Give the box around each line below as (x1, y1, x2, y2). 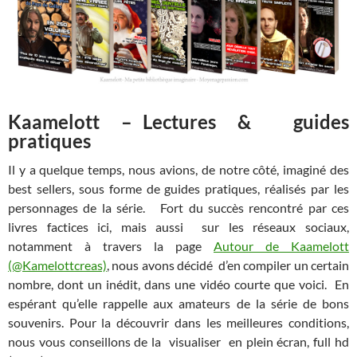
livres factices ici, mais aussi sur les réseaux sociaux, (8, 218, 349, 234)
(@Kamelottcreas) (8, 257, 107, 273)
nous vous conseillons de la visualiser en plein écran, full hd (8, 333, 349, 349)
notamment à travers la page (8, 237, 214, 253)
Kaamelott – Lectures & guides (8, 109, 349, 133)
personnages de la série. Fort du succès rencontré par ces (8, 199, 349, 215)
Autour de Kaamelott (214, 237, 349, 253)
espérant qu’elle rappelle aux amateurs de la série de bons (8, 295, 349, 311)
